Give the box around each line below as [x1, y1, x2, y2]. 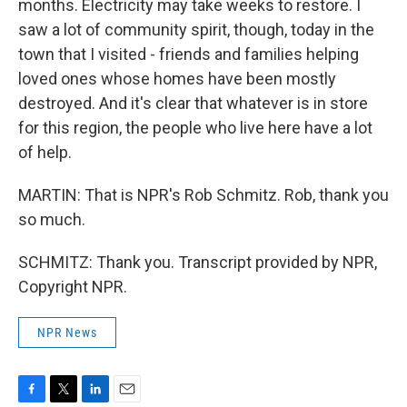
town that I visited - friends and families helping [18, 45, 359, 65]
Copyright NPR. [18, 277, 127, 297]
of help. [18, 143, 72, 163]
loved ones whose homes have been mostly [18, 69, 336, 89]
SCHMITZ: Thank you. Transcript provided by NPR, [18, 253, 377, 273]
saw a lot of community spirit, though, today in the [18, 20, 374, 40]
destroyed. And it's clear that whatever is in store [18, 94, 368, 114]
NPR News [37, 325, 97, 341]
